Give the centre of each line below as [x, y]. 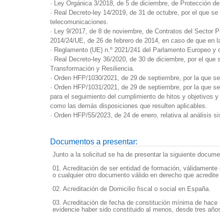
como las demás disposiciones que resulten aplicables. [129, 106]
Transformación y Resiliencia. [92, 68]
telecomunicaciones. [79, 22]
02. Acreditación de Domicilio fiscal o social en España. [132, 189]
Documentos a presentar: [94, 141]
